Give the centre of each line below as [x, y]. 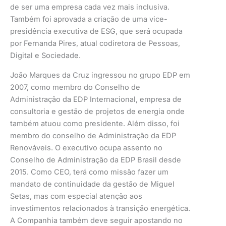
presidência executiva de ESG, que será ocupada [96, 32]
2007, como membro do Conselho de [75, 87]
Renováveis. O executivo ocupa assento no [86, 148]
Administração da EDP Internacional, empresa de [96, 99]
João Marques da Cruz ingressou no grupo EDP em [100, 75]
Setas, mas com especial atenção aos [76, 196]
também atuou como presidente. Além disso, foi [95, 123]
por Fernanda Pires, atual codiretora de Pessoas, [95, 44]
